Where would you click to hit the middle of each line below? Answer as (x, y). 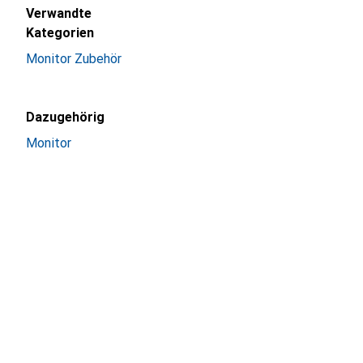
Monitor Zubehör (74, 59)
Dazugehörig (65, 117)
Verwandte (59, 13)
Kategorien (60, 33)
